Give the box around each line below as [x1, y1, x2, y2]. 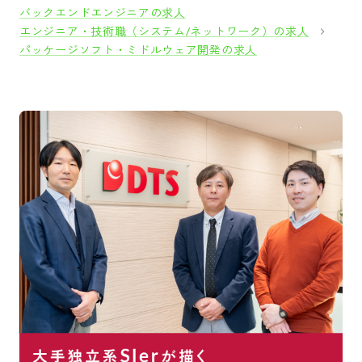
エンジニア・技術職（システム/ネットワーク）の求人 [19, 24, 309, 39]
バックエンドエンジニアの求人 [19, 6, 186, 20]
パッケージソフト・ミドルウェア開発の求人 [19, 43, 258, 57]
